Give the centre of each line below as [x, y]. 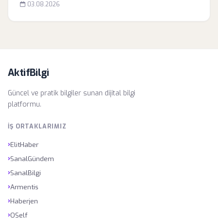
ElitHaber [24, 144]
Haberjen [24, 201]
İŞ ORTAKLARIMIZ [37, 126]
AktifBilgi [28, 73]
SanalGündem [32, 158]
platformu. [25, 104]
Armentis [24, 187]
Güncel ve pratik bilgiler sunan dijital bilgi [72, 93]
